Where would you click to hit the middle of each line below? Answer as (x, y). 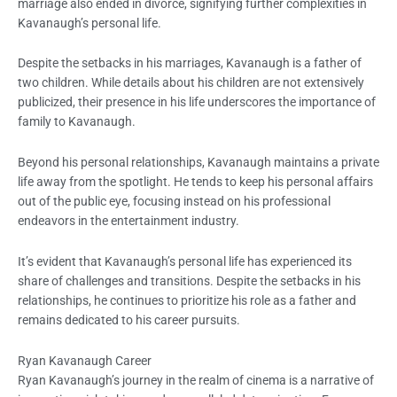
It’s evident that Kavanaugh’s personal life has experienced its (185, 262)
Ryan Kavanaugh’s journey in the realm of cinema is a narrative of (196, 381)
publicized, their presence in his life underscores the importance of (197, 102)
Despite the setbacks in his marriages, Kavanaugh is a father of (190, 63)
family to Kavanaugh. (77, 122)
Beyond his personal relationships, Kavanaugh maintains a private (198, 163)
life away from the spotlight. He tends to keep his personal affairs (195, 182)
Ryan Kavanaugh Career (85, 361)
